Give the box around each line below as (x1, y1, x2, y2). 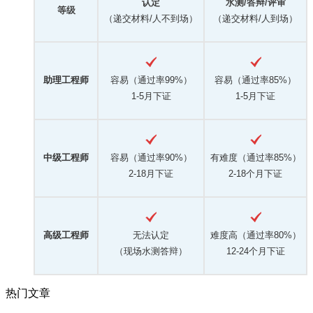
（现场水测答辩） (115, 246, 187, 257)
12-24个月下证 (226, 246, 285, 257)
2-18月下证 (129, 168, 173, 180)
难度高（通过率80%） (210, 230, 301, 241)
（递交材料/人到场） (213, 13, 298, 24)
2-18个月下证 (228, 168, 282, 180)
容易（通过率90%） (110, 152, 192, 163)
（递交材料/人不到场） (104, 13, 198, 24)
